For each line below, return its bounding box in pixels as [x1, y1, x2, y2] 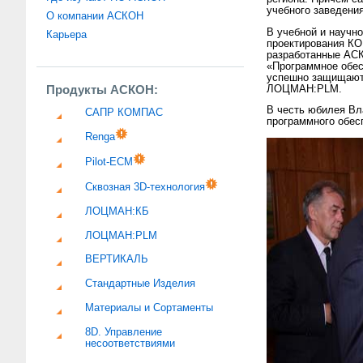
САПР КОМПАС [85, 106, 164, 118]
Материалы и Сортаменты [85, 301, 214, 314]
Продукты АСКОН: [46, 83, 159, 96]
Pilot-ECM [85, 156, 134, 169]
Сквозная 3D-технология [85, 181, 206, 193]
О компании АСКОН [46, 11, 144, 22]
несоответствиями [85, 337, 176, 349]
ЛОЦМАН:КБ [85, 205, 150, 217]
